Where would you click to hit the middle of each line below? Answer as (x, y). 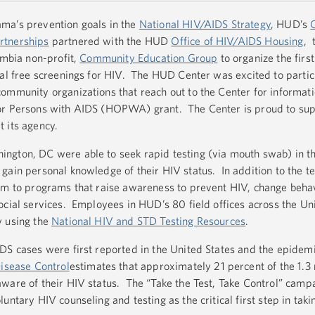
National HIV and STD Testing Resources (149, 221)
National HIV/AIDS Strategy (205, 24)
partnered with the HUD (110, 41)
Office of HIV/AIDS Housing (237, 41)
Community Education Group (149, 58)
